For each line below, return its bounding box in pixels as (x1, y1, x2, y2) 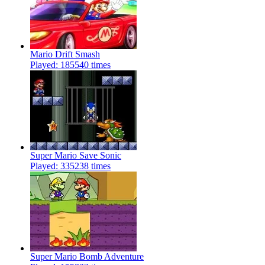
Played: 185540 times (30, 60, 111, 70)
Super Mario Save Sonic (30, 150, 121, 161)
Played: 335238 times (30, 161, 111, 172)
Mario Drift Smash (30, 49, 100, 60)
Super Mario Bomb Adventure (30, 251, 144, 262)
